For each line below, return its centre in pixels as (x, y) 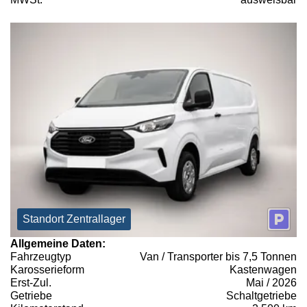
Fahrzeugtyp (41, 257)
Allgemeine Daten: (58, 244)
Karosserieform (47, 270)
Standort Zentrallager (74, 219)
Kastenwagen (263, 270)
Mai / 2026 (271, 283)
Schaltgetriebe (261, 296)
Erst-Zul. (31, 283)
